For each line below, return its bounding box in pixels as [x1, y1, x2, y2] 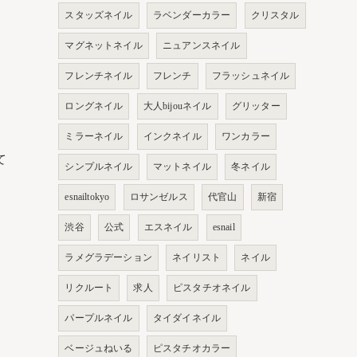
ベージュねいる [65, 343, 133, 353]
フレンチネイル [65, 71, 133, 80]
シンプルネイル [65, 162, 133, 171]
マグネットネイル [65, 41, 143, 50]
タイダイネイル [152, 313, 222, 323]
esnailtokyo [65, 192, 110, 202]
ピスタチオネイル [173, 283, 251, 292]
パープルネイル [65, 313, 133, 323]
